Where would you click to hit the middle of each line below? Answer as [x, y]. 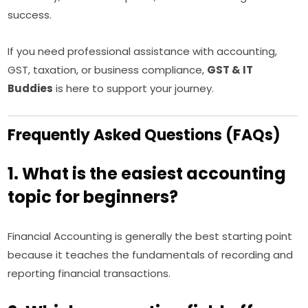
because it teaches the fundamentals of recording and [151, 255]
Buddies [31, 89]
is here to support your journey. [134, 89]
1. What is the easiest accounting [147, 174]
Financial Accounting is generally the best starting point [150, 236]
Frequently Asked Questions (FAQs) [144, 135]
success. [30, 15]
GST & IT [230, 70]
